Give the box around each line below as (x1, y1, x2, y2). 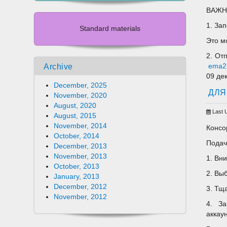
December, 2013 (54, 142, 107, 150)
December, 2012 (54, 183, 107, 191)
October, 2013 (54, 163, 100, 171)
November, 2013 (54, 153, 107, 161)
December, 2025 (54, 82, 107, 90)
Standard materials (80, 25, 141, 33)
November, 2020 (54, 92, 107, 100)
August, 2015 (54, 112, 97, 120)
